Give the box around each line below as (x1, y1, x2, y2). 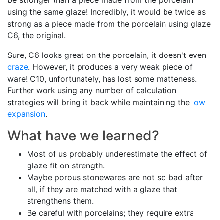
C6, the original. (7, 30, 66, 41)
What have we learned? (7, 127, 159, 144)
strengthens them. (27, 196, 94, 206)
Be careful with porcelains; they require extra (27, 208, 194, 218)
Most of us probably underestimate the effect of (27, 149, 207, 159)
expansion (7, 109, 45, 119)
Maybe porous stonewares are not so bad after (27, 172, 203, 183)
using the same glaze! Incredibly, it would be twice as (7, 7, 206, 17)
